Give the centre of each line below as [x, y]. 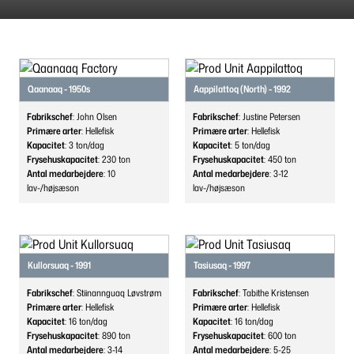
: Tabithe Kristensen [274, 293]
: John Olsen [95, 117]
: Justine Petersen [269, 117]
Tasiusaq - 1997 [222, 265]
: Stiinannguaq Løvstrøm [117, 293]
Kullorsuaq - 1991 [59, 265]
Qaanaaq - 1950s [59, 89]
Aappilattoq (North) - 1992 [242, 89]
